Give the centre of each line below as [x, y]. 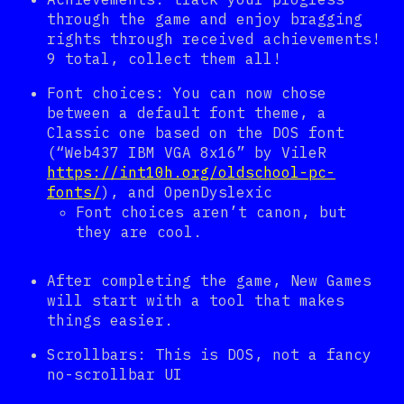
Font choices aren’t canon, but [211, 212]
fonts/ [74, 193]
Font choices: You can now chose [187, 93]
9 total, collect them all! [164, 59]
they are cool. [139, 232]
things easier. [110, 321]
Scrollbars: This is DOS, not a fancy [209, 355]
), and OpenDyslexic [187, 193]
